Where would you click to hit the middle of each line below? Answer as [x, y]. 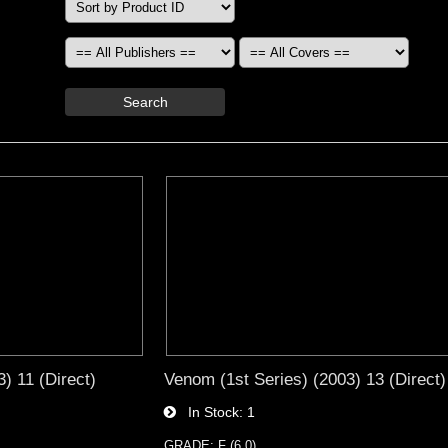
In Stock [207, 411]
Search [145, 101]
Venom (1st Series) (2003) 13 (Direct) [304, 378]
